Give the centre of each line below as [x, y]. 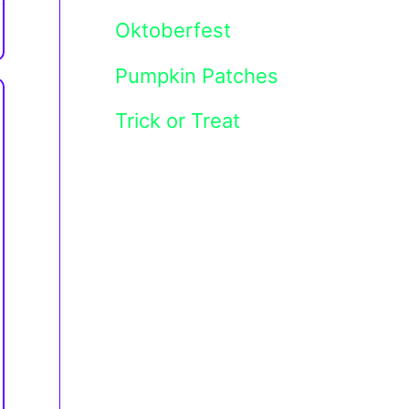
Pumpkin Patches [197, 75]
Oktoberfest [173, 31]
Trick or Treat [178, 121]
